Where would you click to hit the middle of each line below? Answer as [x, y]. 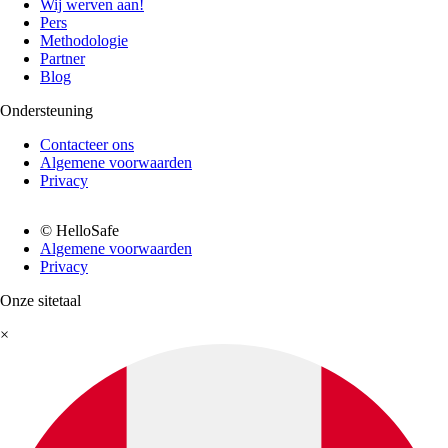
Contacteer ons [87, 144]
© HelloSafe [79, 230]
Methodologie [84, 40]
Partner [62, 58]
